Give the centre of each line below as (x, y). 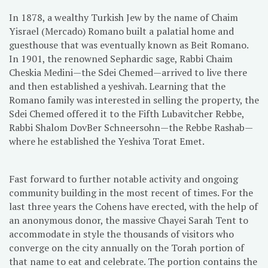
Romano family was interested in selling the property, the (134, 100)
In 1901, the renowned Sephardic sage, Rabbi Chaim (121, 58)
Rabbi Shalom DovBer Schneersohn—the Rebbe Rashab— (131, 127)
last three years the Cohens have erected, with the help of (133, 206)
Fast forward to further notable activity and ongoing (124, 179)
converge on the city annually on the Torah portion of (127, 247)
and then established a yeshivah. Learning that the (117, 86)
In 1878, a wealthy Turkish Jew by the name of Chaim (124, 17)
